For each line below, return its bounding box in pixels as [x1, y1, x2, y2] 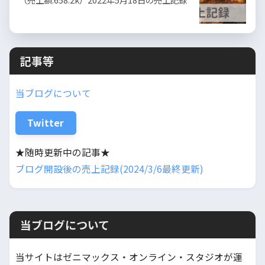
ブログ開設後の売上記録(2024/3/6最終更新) [15, 161, 203, 176]
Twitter [27, 115, 64, 130]
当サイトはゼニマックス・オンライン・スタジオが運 [15, 250, 243, 264]
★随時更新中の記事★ [15, 145, 110, 159]
